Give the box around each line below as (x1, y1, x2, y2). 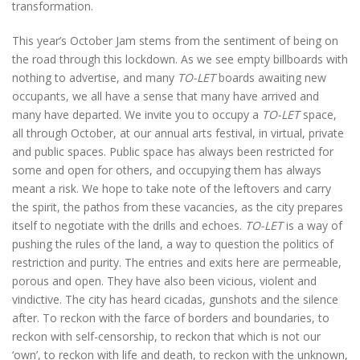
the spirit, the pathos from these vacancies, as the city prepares (12, 199, 343, 215)
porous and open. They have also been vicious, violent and (12, 273, 317, 288)
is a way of (286, 218, 342, 233)
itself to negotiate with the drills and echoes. (12, 218, 245, 233)
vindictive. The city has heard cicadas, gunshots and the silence (12, 292, 338, 307)
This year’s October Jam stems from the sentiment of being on (12, 33, 338, 48)
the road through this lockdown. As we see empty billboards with (12, 51, 348, 67)
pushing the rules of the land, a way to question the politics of (12, 236, 333, 252)
